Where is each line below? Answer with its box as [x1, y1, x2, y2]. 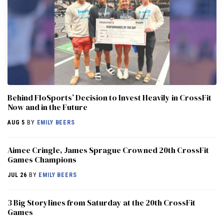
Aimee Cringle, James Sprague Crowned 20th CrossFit [7, 144, 209, 155]
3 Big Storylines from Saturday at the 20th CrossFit [7, 196, 195, 208]
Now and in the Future [7, 101, 87, 112]
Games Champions [7, 153, 76, 165]
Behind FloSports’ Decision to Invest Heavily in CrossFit [7, 91, 211, 103]
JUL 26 [7, 171, 27, 178]
